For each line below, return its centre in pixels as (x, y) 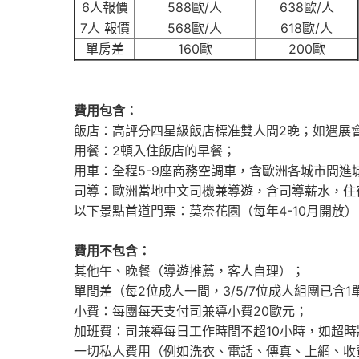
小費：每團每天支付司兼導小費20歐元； (191, 311)
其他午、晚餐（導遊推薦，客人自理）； (189, 271)
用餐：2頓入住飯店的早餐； (155, 151)
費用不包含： (112, 251)
